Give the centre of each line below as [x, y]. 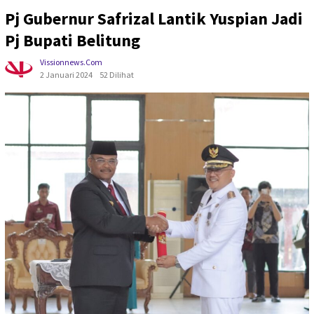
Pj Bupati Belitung [73, 40]
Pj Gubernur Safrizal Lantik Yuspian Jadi [154, 18]
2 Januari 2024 [66, 74]
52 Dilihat [117, 74]
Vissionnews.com [71, 62]
